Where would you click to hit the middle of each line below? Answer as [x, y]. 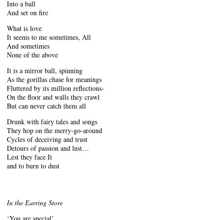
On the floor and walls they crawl [53, 97]
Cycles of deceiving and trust [47, 139]
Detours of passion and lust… [48, 148]
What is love [24, 28]
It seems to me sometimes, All [49, 37]
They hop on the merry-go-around [55, 130]
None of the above [32, 55]
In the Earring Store [35, 202]
